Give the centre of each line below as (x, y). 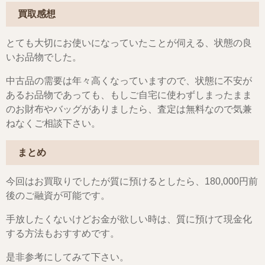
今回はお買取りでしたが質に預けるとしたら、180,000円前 (132, 181)
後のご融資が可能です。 (58, 195)
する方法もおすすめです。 (63, 233)
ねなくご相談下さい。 (53, 123)
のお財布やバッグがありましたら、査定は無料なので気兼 (129, 109)
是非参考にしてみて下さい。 (67, 257)
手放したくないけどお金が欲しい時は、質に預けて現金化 (129, 219)
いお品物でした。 (44, 57)
